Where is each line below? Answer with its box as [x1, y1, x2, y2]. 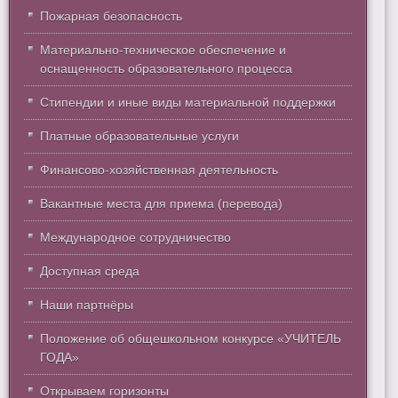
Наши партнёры [40, 298, 133, 313]
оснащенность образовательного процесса [40, 61, 292, 76]
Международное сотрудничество [40, 230, 231, 245]
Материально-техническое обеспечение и [40, 43, 286, 58]
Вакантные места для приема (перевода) [40, 196, 283, 211]
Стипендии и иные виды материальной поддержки [40, 95, 336, 110]
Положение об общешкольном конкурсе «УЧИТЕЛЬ [40, 331, 341, 346]
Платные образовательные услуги [40, 129, 239, 144]
